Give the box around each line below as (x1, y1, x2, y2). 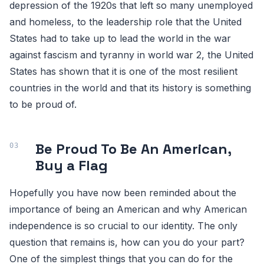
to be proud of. (9, 98, 77, 110)
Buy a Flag (35, 156, 108, 174)
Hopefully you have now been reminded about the (9, 187, 236, 199)
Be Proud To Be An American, (35, 140, 231, 158)
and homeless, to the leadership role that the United (9, 16, 242, 28)
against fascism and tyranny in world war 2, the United (9, 49, 253, 61)
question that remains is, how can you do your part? (9, 236, 245, 248)
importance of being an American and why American (9, 203, 247, 215)
